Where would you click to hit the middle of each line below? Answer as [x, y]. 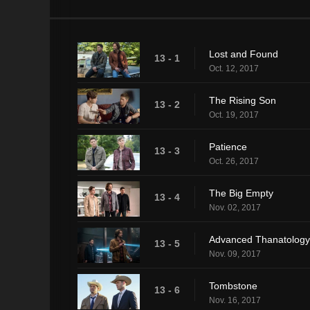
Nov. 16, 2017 [235, 300]
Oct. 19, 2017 [234, 115]
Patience [228, 146]
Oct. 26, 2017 [234, 161]
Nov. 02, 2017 [235, 207]
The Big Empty [241, 193]
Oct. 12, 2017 [234, 68]
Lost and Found [244, 54]
